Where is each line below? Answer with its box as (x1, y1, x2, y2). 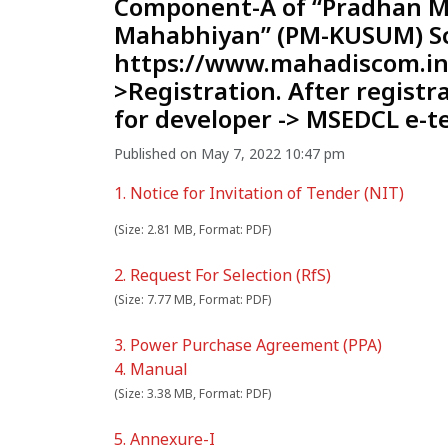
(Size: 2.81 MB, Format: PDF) (114, 221, 271, 239)
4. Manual (114, 358, 188, 381)
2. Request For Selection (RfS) (114, 264, 331, 287)
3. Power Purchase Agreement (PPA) (114, 334, 382, 357)
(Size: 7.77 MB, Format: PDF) (114, 291, 271, 309)
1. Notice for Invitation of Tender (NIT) (114, 182, 404, 205)
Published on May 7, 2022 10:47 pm (114, 144, 345, 164)
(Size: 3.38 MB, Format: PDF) (114, 385, 271, 403)
